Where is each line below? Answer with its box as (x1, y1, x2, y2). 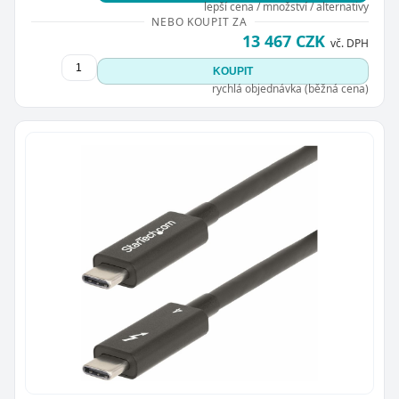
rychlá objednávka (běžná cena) (211, 81, 369, 96)
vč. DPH (330, 36, 369, 51)
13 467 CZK (241, 30, 325, 52)
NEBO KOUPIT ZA (151, 14, 248, 29)
